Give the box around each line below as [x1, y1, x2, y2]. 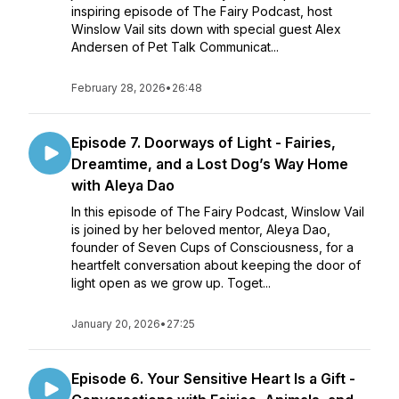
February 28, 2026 [71, 81, 166, 94]
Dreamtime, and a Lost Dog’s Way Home [71, 155, 348, 173]
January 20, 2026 [71, 317, 160, 330]
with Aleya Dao [71, 176, 175, 194]
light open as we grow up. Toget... [71, 275, 271, 290]
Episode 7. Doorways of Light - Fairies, [71, 134, 336, 151]
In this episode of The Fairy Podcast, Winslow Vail [71, 204, 364, 219]
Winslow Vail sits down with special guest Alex [71, 21, 341, 37]
